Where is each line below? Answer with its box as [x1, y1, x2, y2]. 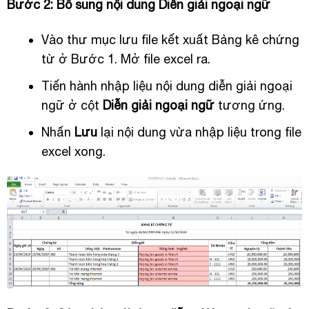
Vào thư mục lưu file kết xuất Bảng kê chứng [41, 32, 299, 48]
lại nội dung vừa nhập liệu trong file [97, 124, 301, 139]
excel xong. [41, 143, 106, 159]
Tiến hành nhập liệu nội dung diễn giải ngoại [41, 79, 292, 94]
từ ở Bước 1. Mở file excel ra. [41, 52, 210, 67]
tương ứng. [214, 98, 285, 113]
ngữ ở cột [41, 98, 103, 113]
